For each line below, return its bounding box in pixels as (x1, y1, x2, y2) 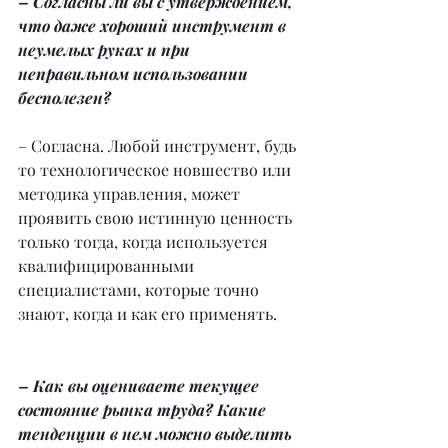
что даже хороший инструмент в (18, 15, 290, 36)
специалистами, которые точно (18, 279, 263, 300)
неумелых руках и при (18, 39, 194, 60)
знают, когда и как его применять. (18, 303, 277, 324)
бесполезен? (18, 87, 111, 108)
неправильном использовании (18, 63, 252, 84)
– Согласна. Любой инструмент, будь (18, 135, 300, 156)
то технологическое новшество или (18, 159, 295, 180)
